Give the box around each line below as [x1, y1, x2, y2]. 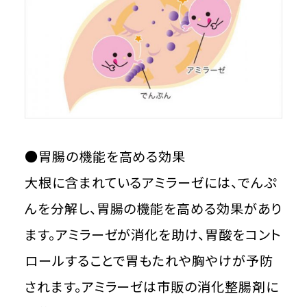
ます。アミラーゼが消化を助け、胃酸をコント [24, 225, 282, 245]
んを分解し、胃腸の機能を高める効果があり [24, 199, 282, 219]
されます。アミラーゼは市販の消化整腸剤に [24, 277, 279, 297]
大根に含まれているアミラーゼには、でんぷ [24, 173, 277, 193]
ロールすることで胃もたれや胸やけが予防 [24, 251, 273, 271]
